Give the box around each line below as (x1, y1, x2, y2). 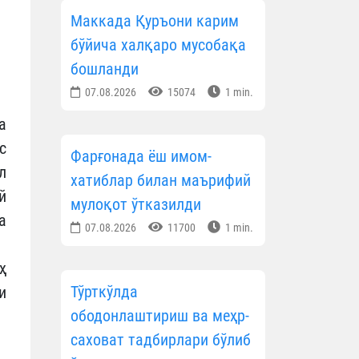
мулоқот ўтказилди (71, 195, 201, 215)
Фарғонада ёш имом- (71, 147, 212, 167)
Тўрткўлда (71, 282, 138, 302)
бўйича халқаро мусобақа (71, 35, 246, 55)
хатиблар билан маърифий (71, 171, 251, 191)
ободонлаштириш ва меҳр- (71, 306, 249, 326)
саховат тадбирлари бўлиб (71, 330, 251, 350)
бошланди (71, 59, 139, 79)
